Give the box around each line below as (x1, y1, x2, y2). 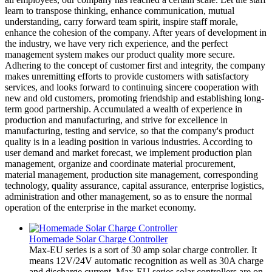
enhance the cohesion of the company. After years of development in (5, 27, 267, 38)
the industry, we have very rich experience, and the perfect (5, 38, 228, 49)
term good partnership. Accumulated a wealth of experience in (5, 103, 242, 114)
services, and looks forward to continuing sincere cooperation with (5, 81, 259, 92)
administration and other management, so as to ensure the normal (5, 191, 252, 202)
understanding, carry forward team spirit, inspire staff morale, (5, 16, 238, 27)
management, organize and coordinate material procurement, (5, 158, 236, 169)
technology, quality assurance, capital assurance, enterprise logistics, (5, 180, 264, 191)
